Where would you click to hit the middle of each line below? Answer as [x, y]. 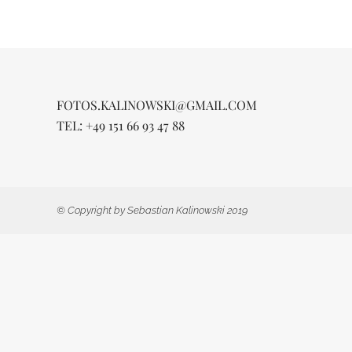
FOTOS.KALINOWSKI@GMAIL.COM [157, 104]
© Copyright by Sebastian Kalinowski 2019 [152, 210]
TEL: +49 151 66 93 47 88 [121, 125]
